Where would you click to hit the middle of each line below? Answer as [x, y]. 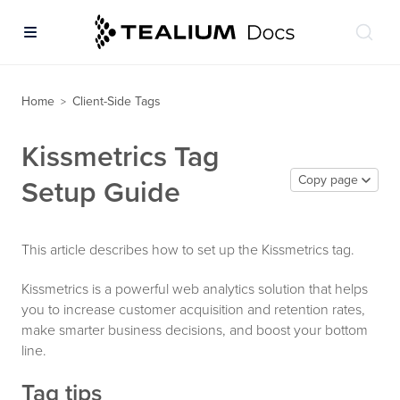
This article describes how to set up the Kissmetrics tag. [188, 250]
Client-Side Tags [117, 101]
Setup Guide [101, 193]
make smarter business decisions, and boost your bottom [195, 330]
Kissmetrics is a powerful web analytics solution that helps [195, 289]
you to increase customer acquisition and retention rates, [193, 309]
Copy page [328, 180]
